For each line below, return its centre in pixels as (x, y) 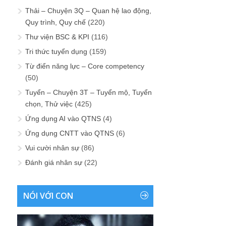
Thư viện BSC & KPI (57, 37)
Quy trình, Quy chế (55, 22)
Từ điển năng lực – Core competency (85, 66)
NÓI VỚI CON (48, 196)
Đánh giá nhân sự (54, 163)
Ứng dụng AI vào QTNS (63, 119)
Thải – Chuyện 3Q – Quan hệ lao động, (88, 11)
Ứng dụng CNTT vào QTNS (70, 133)
